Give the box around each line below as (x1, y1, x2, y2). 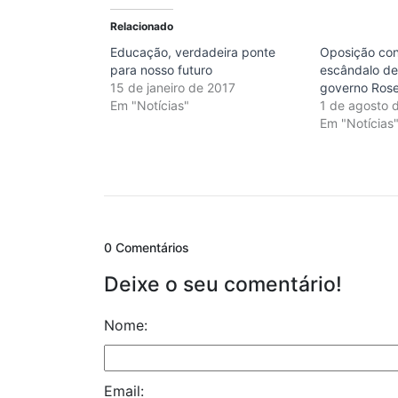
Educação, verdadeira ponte (110, 44, 275, 60)
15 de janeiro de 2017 (110, 80, 235, 96)
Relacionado (110, 20, 173, 34)
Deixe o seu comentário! (104, 272, 342, 298)
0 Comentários (104, 240, 189, 256)
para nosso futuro (110, 62, 212, 78)
